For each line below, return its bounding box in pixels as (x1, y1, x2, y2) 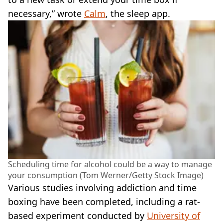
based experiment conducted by (8, 209, 147, 222)
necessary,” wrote (8, 7, 84, 19)
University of (147, 209, 200, 222)
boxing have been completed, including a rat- (8, 195, 200, 208)
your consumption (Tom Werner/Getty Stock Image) (8, 169, 204, 181)
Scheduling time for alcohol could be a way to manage (8, 158, 212, 170)
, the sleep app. (106, 7, 170, 19)
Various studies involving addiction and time (8, 181, 197, 194)
